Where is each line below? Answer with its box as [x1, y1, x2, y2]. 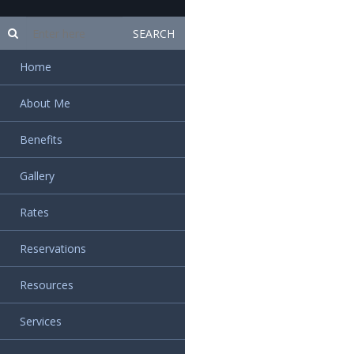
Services [20, 314, 62, 329]
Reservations [20, 241, 86, 256]
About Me [20, 96, 70, 111]
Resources [20, 277, 73, 292]
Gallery [20, 168, 55, 183]
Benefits [20, 132, 62, 147]
